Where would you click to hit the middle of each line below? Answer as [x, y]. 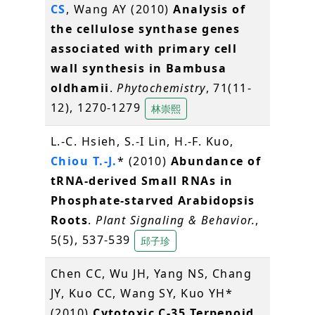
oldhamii [80, 88]
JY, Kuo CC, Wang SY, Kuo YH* [142, 293]
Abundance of [216, 161]
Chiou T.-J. [84, 161]
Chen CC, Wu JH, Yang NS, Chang [152, 273]
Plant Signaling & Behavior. [175, 220]
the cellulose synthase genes [146, 28]
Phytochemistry [161, 88]
